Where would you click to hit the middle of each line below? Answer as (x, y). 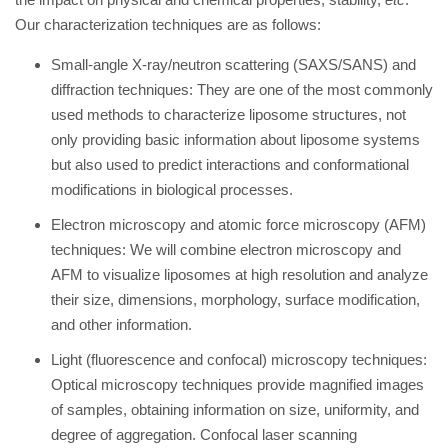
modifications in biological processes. (172, 189)
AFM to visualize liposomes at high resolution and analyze (239, 274)
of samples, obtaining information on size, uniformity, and (235, 409)
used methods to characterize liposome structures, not (228, 114)
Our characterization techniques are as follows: (168, 24)
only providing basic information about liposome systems (235, 139)
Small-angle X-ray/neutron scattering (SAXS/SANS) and (233, 64)
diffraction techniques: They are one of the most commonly (242, 89)
